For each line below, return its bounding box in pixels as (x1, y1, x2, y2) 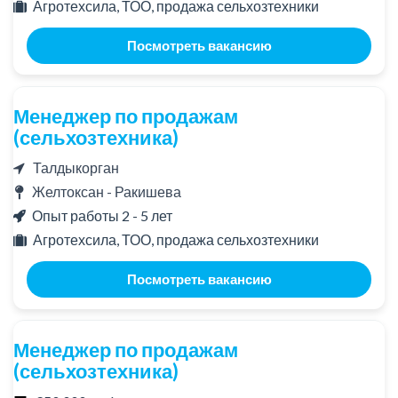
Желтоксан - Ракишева (32, 183, 181, 201)
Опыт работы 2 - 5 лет (32, 207, 172, 225)
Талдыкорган (25, 159, 119, 177)
